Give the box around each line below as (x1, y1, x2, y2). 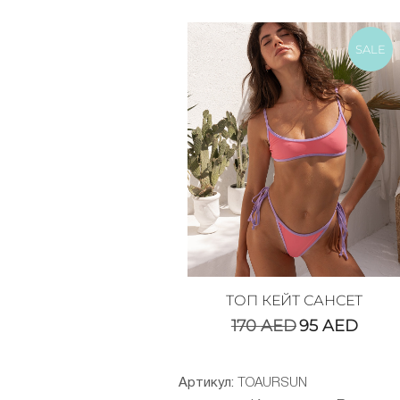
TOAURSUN (237, 376, 307, 389)
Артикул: (179, 376, 237, 389)
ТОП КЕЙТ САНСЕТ (226, 291, 363, 309)
